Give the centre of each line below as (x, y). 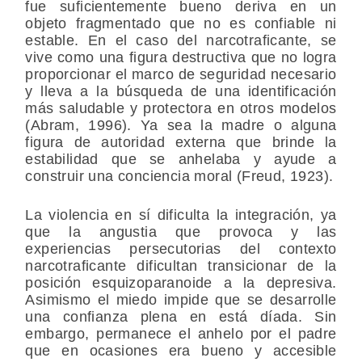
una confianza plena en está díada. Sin (181, 317)
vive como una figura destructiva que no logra (181, 58)
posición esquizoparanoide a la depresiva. (181, 283)
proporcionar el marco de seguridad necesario (181, 75)
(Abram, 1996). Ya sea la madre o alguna (181, 126)
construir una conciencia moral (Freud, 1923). (179, 177)
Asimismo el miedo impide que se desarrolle (181, 300)
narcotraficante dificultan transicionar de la (181, 266)
